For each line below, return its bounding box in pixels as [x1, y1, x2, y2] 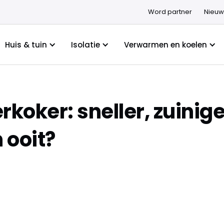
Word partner [147, 7, 192, 16]
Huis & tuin [4, 39, 47, 50]
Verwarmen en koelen [123, 39, 207, 50]
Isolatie [70, 39, 100, 50]
